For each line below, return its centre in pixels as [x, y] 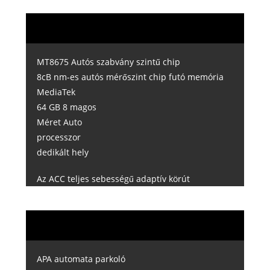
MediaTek [56, 92]
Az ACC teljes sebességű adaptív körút [113, 178]
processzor [58, 137]
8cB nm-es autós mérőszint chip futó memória [130, 77]
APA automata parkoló [81, 259]
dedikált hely [62, 152]
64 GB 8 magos [66, 107]
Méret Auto [59, 122]
